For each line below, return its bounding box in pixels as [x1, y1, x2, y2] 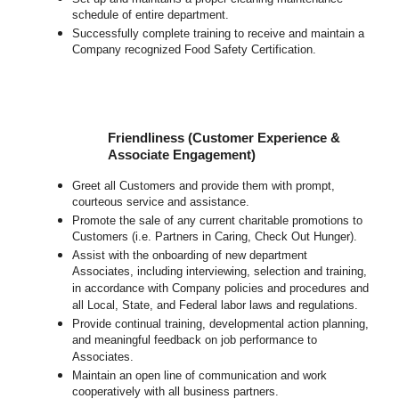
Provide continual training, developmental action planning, [72, 317, 370, 331]
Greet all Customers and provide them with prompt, [72, 179, 336, 193]
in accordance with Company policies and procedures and [72, 281, 370, 297]
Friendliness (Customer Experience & [108, 131, 341, 146]
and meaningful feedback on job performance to [72, 333, 318, 349]
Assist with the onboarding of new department [72, 248, 308, 263]
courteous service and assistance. [72, 195, 250, 211]
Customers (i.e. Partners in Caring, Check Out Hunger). [72, 230, 358, 246]
